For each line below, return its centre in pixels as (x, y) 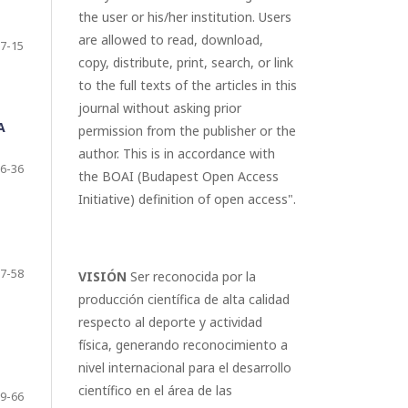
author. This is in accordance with (177, 153)
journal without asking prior (160, 108)
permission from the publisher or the (187, 131)
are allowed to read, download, (171, 40)
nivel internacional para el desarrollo (185, 367)
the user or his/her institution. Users (185, 17)
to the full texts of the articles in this (188, 85)
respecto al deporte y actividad (170, 322)
